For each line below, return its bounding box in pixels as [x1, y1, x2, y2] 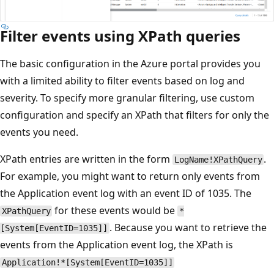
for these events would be [52, 203, 178, 217]
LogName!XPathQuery [174, 154, 262, 165]
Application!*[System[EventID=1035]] [1, 257, 173, 267]
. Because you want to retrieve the [109, 220, 267, 234]
